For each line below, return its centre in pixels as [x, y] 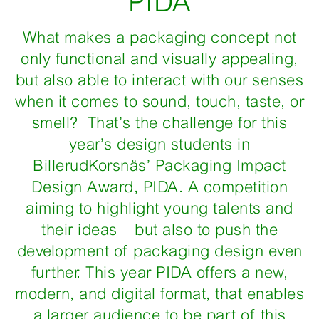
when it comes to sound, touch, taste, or [159, 101]
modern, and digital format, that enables [159, 294]
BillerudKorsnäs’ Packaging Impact [159, 166]
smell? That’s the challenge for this [159, 123]
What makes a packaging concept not [159, 37]
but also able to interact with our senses [159, 80]
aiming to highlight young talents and [159, 208]
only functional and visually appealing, [159, 59]
